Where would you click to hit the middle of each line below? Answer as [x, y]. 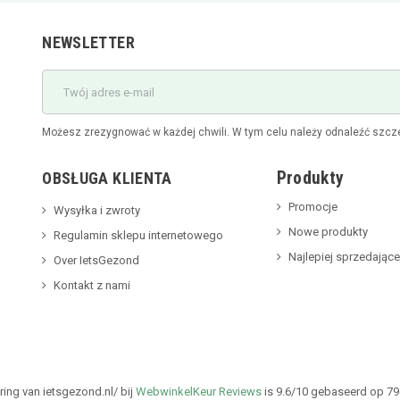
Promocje [312, 207]
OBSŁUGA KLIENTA [107, 179]
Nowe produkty [328, 232]
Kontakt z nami [92, 286]
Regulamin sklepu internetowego [139, 236]
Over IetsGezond [97, 261]
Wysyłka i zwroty [97, 211]
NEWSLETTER [88, 43]
